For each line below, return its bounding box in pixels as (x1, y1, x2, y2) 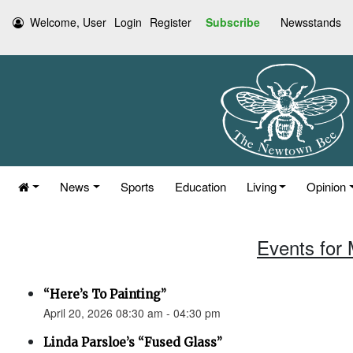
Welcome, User (30, 14, 106, 30)
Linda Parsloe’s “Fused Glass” (43, 335, 222, 350)
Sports (120, 178, 154, 195)
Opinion (307, 178, 347, 195)
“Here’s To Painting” (43, 287, 166, 302)
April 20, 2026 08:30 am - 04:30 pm (43, 305, 221, 321)
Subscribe (206, 14, 260, 30)
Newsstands (281, 14, 341, 30)
